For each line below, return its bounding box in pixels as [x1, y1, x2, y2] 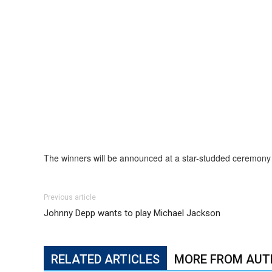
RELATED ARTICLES [51, 252, 160, 267]
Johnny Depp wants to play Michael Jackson [44, 208, 220, 219]
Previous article [44, 193, 96, 202]
